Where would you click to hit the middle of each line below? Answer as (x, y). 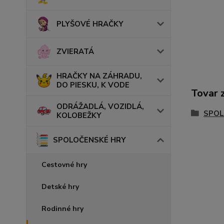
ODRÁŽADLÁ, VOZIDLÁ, (100, 106)
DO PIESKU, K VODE (93, 85)
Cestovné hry (64, 164)
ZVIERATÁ (75, 51)
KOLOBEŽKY (79, 115)
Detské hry (60, 186)
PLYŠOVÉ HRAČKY (90, 24)
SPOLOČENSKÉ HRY (89, 140)
